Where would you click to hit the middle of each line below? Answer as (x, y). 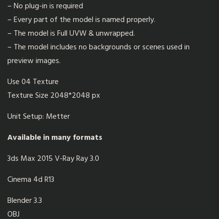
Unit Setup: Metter (39, 117)
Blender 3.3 (25, 201)
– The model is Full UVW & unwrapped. (71, 34)
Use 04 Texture (33, 82)
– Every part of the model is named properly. (81, 20)
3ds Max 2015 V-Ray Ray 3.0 (53, 159)
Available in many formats (55, 138)
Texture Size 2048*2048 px (54, 96)
